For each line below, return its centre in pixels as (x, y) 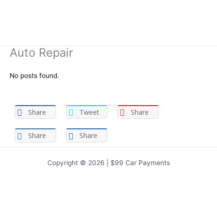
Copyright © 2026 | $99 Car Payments (108, 163)
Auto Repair (41, 53)
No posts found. (34, 76)
